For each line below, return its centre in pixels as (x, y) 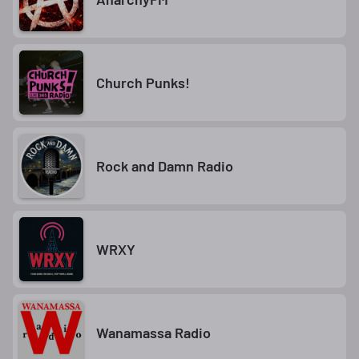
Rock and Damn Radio (165, 165)
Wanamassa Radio (153, 332)
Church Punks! (143, 82)
